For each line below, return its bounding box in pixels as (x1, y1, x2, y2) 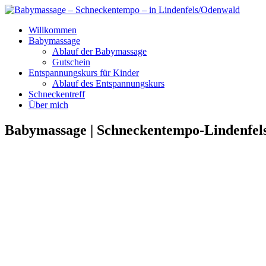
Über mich (28, 100, 68, 110)
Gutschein (52, 57, 90, 67)
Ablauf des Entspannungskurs (52, 78, 164, 88)
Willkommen (28, 25, 77, 35)
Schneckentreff (28, 89, 85, 99)
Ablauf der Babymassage (52, 46, 147, 56)
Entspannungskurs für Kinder (28, 68, 139, 78)
